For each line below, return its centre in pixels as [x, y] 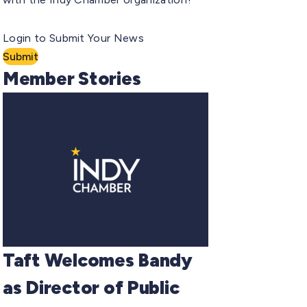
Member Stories [72, 78]
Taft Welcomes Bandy [98, 260]
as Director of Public [91, 287]
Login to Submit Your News [73, 38]
